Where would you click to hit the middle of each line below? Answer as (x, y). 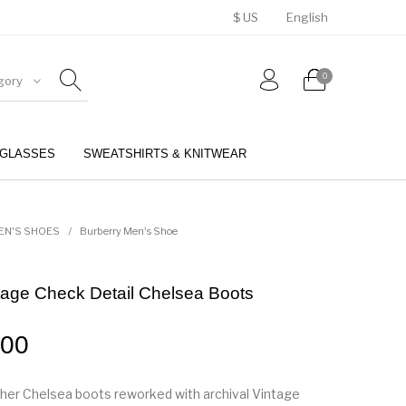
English (307, 17)
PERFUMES (157, 213)
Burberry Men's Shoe (128, 231)
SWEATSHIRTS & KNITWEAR (165, 153)
